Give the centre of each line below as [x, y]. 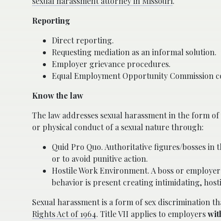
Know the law [58, 95]
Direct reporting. [83, 40]
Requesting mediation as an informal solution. [134, 52]
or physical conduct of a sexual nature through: [118, 127]
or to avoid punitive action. [100, 158]
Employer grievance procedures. [111, 64]
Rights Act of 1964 [64, 214]
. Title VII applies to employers [152, 214]
